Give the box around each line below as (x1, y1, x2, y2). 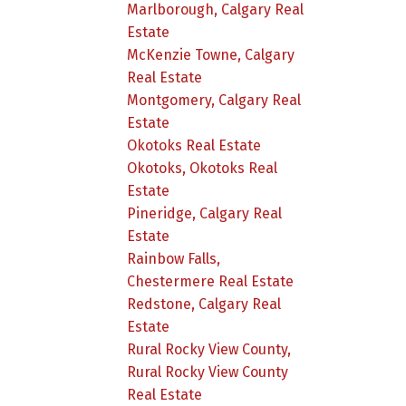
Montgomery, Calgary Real (127, 91, 302, 109)
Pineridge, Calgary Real (127, 204, 283, 222)
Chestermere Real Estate (127, 272, 295, 290)
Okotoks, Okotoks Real (127, 159, 278, 177)
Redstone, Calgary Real (127, 295, 282, 313)
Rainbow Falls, (127, 249, 221, 267)
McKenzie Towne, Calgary (127, 45, 295, 63)
